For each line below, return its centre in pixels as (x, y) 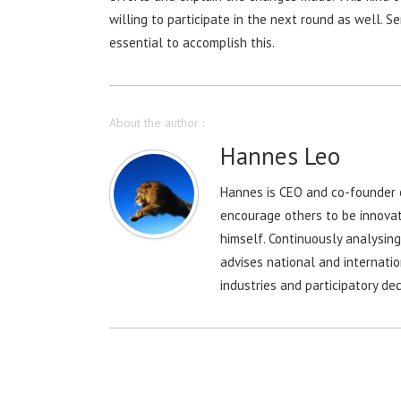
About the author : (157, 123)
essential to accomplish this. (192, 43)
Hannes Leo (280, 156)
